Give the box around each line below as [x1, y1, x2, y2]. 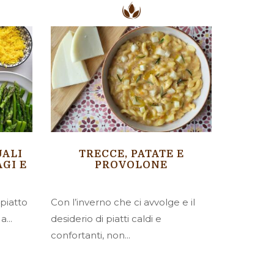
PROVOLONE [95, 160, 168, 171]
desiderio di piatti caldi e [51, 213, 162, 225]
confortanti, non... [51, 229, 131, 242]
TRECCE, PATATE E [78, 149, 184, 160]
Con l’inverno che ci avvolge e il [51, 196, 196, 209]
